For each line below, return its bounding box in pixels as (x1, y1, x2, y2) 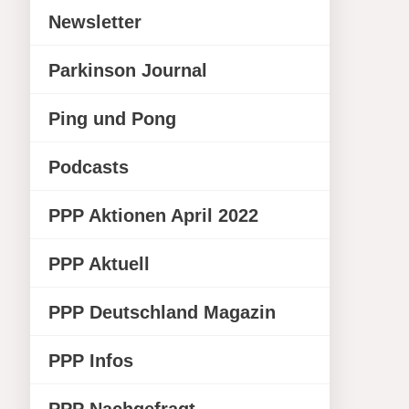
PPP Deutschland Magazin (48, 302, 277, 322)
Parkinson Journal (48, 60, 208, 80)
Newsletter (48, 12, 142, 32)
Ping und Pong (48, 109, 177, 129)
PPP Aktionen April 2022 (48, 205, 259, 225)
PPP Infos (48, 351, 134, 371)
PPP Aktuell (48, 254, 151, 274)
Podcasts (48, 157, 130, 177)
